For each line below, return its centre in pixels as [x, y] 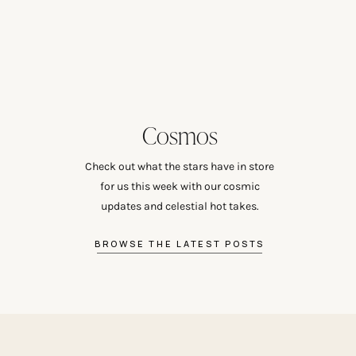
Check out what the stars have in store [180, 166]
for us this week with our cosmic [180, 186]
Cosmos [180, 134]
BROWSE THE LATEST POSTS [180, 244]
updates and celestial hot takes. [180, 206]
